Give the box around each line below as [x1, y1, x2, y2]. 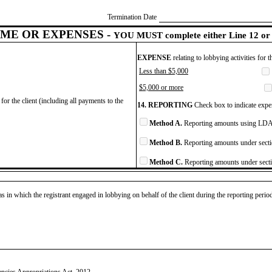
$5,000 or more [139, 83, 183, 92]
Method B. [149, 138, 182, 147]
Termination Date [107, 12, 157, 21]
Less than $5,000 [139, 66, 188, 75]
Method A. [149, 118, 182, 127]
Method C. [149, 157, 183, 166]
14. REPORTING [137, 100, 192, 109]
